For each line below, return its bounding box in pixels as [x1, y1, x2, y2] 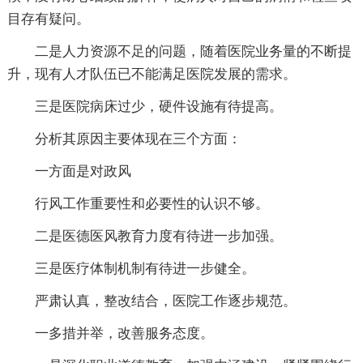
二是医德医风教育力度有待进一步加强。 [34, 228, 283, 244]
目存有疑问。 [6, 11, 90, 27]
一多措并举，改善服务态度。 [34, 325, 214, 341]
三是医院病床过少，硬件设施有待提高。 [34, 98, 283, 114]
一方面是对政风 [34, 163, 131, 179]
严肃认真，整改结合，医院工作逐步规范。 [34, 293, 297, 309]
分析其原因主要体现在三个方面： [34, 130, 241, 147]
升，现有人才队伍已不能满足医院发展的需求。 [6, 66, 297, 82]
